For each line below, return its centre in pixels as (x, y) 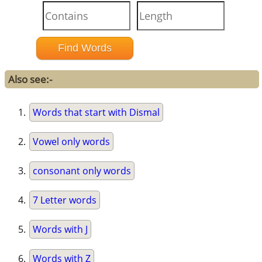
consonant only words (82, 170)
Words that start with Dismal (96, 112)
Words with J (61, 229)
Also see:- (30, 79)
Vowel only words (72, 141)
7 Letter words (65, 200)
